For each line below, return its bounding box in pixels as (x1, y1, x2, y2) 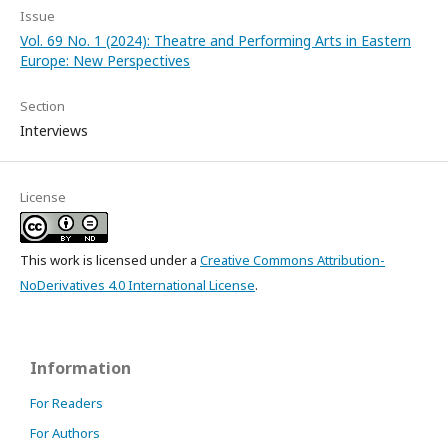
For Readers (30, 394, 103, 413)
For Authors (30, 424, 100, 443)
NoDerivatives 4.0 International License (20, 276, 255, 295)
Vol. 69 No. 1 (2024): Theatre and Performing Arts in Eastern (20, 31, 411, 51)
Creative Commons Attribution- (200, 251, 385, 270)
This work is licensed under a (20, 251, 200, 270)
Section (20, 97, 65, 116)
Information (30, 357, 131, 380)
